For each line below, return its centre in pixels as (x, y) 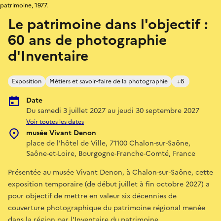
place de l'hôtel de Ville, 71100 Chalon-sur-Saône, (108, 143)
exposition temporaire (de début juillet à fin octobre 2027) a (109, 184)
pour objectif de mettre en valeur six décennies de (92, 196)
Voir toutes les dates (55, 122)
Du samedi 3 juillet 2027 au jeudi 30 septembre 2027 (113, 110)
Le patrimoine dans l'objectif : (108, 24)
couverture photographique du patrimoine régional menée (107, 208)
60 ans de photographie (87, 40)
